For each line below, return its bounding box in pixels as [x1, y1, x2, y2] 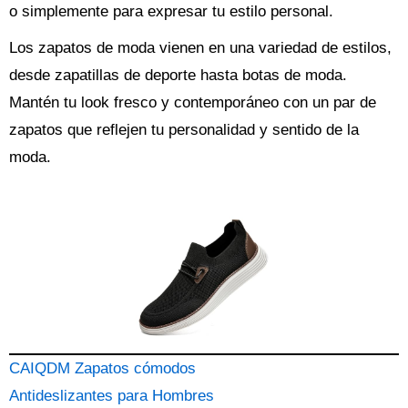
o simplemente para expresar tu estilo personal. [9, 3, 333, 20]
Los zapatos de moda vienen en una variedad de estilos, [9, 39, 392, 56]
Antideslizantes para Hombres [9, 387, 214, 404]
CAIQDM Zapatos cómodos [9, 360, 196, 377]
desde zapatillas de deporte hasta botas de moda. [9, 66, 347, 84]
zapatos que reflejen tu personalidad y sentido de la [9, 121, 359, 138]
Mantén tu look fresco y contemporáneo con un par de [9, 94, 376, 111]
